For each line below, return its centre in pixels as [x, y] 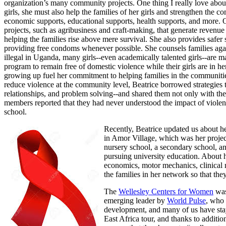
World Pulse [186, 200]
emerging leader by [135, 200]
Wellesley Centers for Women [166, 191]
